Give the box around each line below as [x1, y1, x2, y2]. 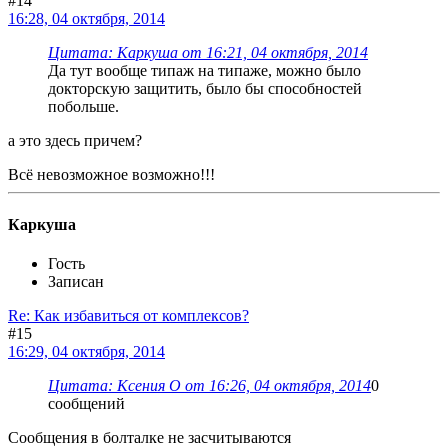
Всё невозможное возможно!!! [8, 166, 215, 184]
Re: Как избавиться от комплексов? [8, 307, 249, 324]
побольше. [48, 98, 119, 116]
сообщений [48, 395, 125, 412]
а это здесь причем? [8, 132, 142, 150]
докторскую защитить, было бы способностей [48, 80, 362, 98]
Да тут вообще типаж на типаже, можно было [48, 62, 361, 80]
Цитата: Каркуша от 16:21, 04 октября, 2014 [48, 44, 368, 62]
